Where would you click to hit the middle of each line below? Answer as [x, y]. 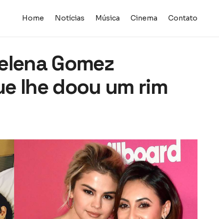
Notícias [69, 18]
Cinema [144, 18]
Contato [183, 18]
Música [107, 18]
